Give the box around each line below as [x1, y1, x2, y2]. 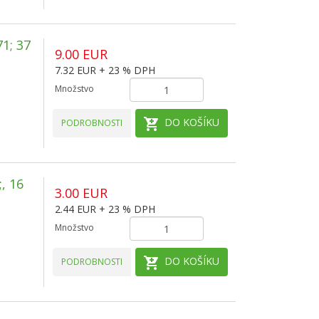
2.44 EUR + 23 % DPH [54, 202, 155, 216]
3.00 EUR [54, 184, 108, 202]
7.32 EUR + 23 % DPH [54, 63, 155, 77]
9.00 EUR [54, 46, 108, 63]
